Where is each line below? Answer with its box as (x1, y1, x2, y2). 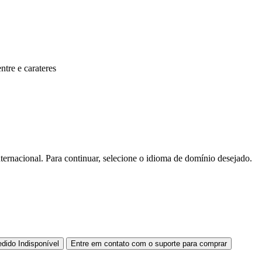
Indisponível (18, 239, 59, 248)
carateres (24, 63, 56, 73)
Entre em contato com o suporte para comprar (71, 239, 227, 248)
